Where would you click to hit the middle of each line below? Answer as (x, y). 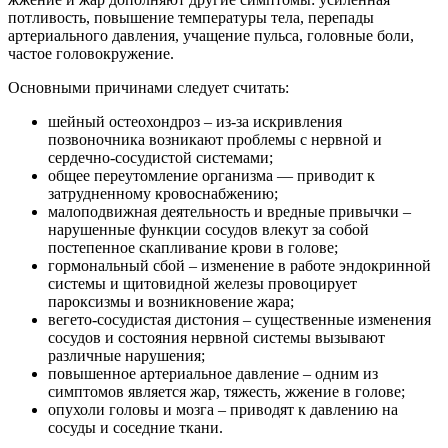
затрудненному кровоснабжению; (163, 193)
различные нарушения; (126, 355)
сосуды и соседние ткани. (135, 427)
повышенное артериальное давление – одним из (213, 373)
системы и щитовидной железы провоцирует (202, 283)
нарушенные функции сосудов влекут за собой (208, 229)
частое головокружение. (91, 53)
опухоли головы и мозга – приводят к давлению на (223, 409)
